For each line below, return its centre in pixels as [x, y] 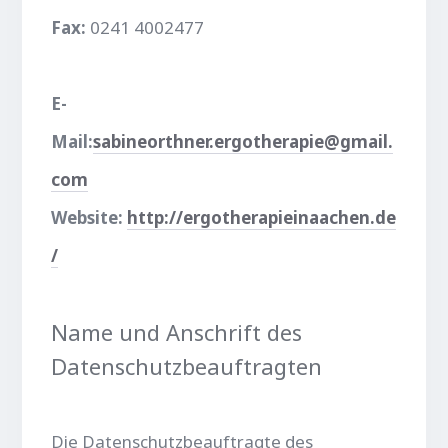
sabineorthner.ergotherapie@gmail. [243, 141]
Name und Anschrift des [177, 331]
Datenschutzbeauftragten [187, 365]
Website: [89, 217]
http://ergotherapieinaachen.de [262, 217]
